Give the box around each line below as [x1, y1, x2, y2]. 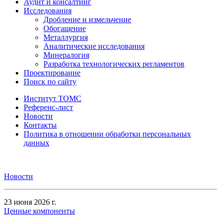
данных [24, 139, 49, 147]
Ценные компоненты [4, 207, 75, 215]
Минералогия [43, 51, 89, 59]
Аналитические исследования [43, 42, 145, 50]
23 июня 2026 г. [4, 198, 56, 206]
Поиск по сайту [24, 77, 76, 86]
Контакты [24, 121, 57, 129]
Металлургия [43, 33, 88, 41]
